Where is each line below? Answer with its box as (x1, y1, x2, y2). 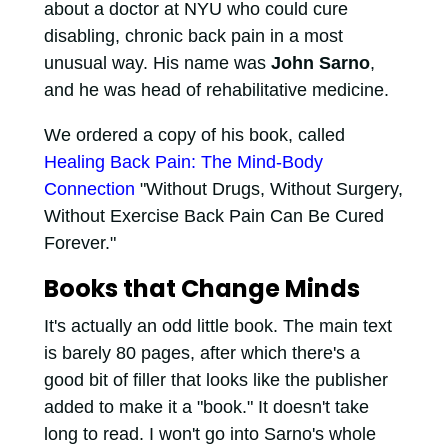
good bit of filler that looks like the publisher (43, 370, 388, 391)
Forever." (43, 233, 116, 254)
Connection (43, 179, 135, 200)
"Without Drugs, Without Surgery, (134, 179, 403, 200)
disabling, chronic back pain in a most (43, 26, 343, 47)
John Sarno (270, 53, 370, 74)
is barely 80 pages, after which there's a (43, 343, 360, 364)
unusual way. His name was (43, 53, 271, 74)
